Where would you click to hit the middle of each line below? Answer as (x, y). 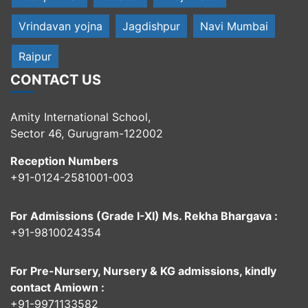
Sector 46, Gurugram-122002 (87, 134)
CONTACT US (56, 80)
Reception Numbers (64, 161)
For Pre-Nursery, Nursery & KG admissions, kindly (143, 271)
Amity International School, (80, 117)
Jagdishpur (151, 26)
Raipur (35, 57)
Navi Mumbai (234, 26)
